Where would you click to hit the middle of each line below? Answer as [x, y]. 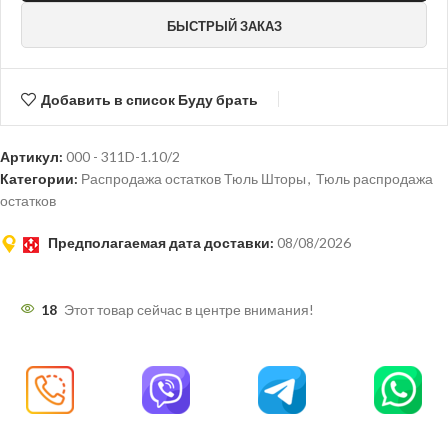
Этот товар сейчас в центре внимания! [189, 310]
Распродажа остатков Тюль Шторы [193, 179]
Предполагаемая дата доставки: [161, 243]
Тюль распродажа [374, 179]
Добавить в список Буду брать [149, 99]
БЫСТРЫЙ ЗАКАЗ [224, 26]
